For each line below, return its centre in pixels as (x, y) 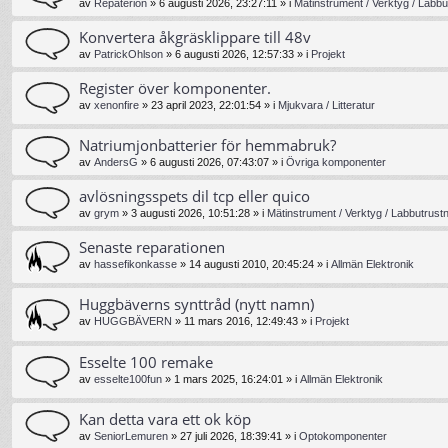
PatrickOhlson (128, 54)
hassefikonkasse (135, 264)
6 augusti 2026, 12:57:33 (234, 54)
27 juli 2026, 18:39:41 (231, 435)
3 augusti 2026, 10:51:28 (190, 213)
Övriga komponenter (336, 162)
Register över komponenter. (175, 88)
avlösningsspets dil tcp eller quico (194, 196)
